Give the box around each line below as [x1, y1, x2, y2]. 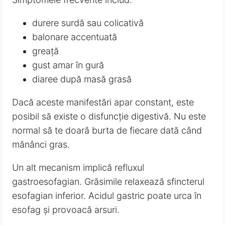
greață [32, 46, 59, 57]
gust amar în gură [32, 60, 104, 71]
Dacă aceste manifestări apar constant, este [12, 97, 194, 108]
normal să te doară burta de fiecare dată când [12, 125, 202, 136]
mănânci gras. [12, 139, 70, 150]
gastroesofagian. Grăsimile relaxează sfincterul [12, 176, 205, 187]
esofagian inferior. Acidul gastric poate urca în [12, 190, 202, 201]
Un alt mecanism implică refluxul [12, 162, 145, 173]
